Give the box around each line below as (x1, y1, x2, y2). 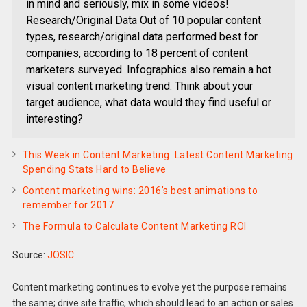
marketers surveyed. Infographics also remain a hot (25, 63, 271, 77)
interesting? (25, 112, 83, 126)
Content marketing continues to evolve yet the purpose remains (12, 281, 287, 293)
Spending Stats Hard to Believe (22, 164, 167, 175)
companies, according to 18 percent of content (25, 47, 248, 60)
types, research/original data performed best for (25, 30, 258, 44)
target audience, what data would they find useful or (25, 96, 271, 110)
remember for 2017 (22, 199, 114, 211)
